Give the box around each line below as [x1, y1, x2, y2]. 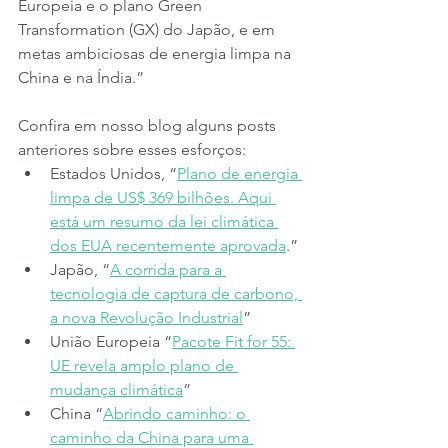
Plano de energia [177, 164, 302, 183]
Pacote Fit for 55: [172, 332, 295, 351]
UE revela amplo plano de [50, 356, 238, 375]
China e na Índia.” [18, 68, 144, 87]
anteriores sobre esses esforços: [18, 140, 246, 159]
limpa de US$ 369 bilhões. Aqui [50, 188, 276, 207]
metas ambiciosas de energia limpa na [18, 44, 295, 63]
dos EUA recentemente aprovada [50, 236, 286, 255]
